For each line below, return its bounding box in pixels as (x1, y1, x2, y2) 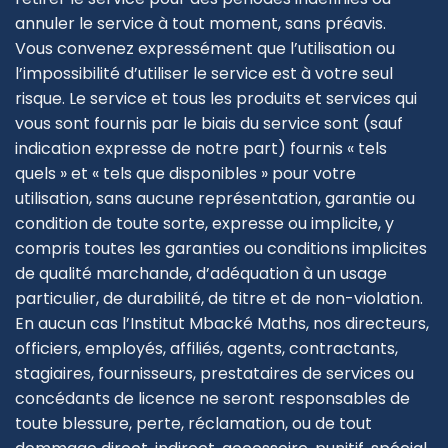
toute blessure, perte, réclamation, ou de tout (15, 412, 372, 436)
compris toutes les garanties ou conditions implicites (15, 237, 427, 261)
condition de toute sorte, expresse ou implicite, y (15, 212, 394, 236)
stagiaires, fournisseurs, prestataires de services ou (15, 362, 414, 386)
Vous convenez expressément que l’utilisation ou (15, 37, 395, 61)
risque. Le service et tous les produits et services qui (15, 87, 417, 111)
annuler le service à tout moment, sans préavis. (15, 12, 386, 36)
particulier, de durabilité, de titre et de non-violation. (15, 287, 423, 311)
